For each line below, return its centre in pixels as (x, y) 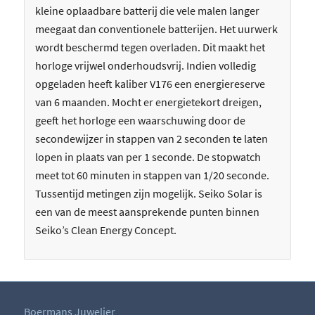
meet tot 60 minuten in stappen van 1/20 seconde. (152, 175)
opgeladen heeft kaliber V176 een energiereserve (150, 84)
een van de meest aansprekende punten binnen (147, 212)
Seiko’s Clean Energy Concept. (105, 230)
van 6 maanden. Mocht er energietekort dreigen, (148, 102)
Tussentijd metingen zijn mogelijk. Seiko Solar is (148, 194)
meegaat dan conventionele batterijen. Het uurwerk (156, 29)
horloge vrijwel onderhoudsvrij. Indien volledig (145, 66)
